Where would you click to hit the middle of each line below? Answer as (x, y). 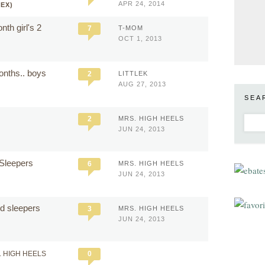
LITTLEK (133, 73)
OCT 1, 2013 (140, 38)
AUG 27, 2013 (142, 84)
